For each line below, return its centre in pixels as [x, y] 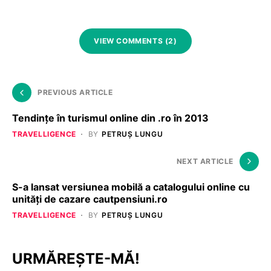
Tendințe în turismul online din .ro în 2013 [110, 118]
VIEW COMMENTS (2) [135, 41]
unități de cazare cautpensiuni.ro [90, 199]
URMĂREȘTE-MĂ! [76, 258]
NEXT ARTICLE [205, 161]
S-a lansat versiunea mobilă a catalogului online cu [131, 187]
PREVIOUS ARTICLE [75, 92]
